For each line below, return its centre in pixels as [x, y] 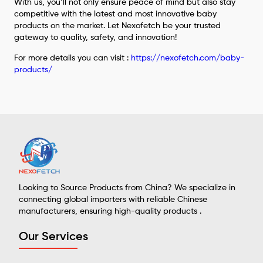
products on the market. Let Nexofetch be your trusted [118, 26]
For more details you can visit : [73, 58]
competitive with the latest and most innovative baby [116, 14]
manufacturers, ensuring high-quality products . [110, 211]
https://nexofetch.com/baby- [188, 58]
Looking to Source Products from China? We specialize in [127, 188]
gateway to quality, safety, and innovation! [96, 37]
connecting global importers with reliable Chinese [113, 199]
